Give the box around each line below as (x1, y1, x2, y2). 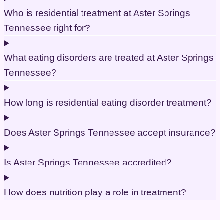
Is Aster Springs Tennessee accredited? (4, 157, 172, 168)
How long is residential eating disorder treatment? (4, 97, 212, 108)
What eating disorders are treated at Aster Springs (4, 53, 214, 63)
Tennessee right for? (4, 23, 90, 33)
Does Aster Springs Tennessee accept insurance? (4, 127, 216, 138)
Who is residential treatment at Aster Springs (4, 8, 190, 19)
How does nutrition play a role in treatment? (4, 187, 186, 198)
